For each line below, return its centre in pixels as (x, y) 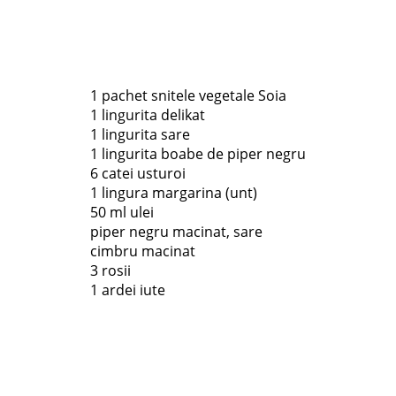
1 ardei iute (128, 290)
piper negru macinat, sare (176, 232)
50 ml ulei (122, 212)
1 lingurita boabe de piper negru (198, 154)
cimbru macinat (143, 251)
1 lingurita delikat (148, 115)
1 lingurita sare (140, 134)
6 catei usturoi (138, 173)
